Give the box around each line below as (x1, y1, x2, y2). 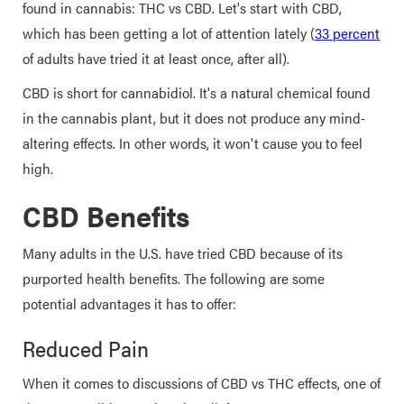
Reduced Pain (23, 333, 149, 363)
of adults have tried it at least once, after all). (23, 48, 293, 69)
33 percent (315, 23, 380, 43)
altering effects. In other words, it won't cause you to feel (23, 133, 363, 153)
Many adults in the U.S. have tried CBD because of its (23, 243, 343, 263)
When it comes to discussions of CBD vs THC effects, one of (23, 372, 381, 393)
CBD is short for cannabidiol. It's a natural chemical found (23, 82, 371, 103)
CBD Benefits (23, 195, 189, 235)
